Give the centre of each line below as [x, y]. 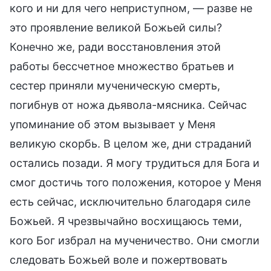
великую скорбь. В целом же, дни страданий [131, 143]
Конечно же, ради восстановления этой [115, 47]
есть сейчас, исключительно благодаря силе [130, 201]
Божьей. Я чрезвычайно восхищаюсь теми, [126, 221]
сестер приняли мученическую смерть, [115, 85]
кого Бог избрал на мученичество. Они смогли [135, 240]
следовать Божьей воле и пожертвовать [119, 260]
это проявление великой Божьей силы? [116, 27]
